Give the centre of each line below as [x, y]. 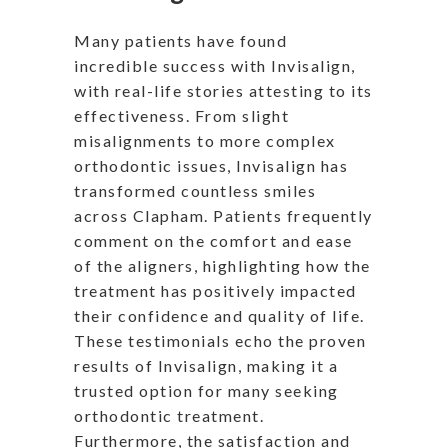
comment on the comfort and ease [213, 240]
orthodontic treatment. [169, 415]
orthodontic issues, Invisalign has [211, 165]
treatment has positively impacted [215, 290]
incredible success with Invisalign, [215, 65]
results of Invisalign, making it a [206, 365]
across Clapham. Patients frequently [223, 215]
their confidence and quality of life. [219, 315]
